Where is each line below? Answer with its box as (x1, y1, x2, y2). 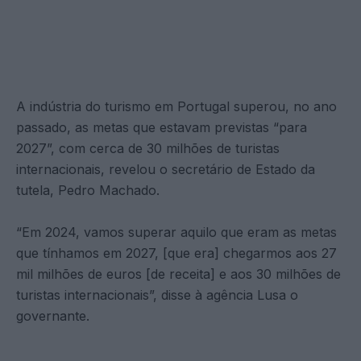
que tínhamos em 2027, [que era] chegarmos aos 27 (16, 245, 337, 262)
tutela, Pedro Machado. (16, 182, 160, 199)
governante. (16, 308, 89, 325)
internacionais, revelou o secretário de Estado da (16, 161, 315, 178)
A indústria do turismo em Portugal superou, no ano (16, 98, 337, 115)
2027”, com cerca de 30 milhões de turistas (16, 140, 280, 157)
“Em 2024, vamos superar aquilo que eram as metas (16, 224, 337, 241)
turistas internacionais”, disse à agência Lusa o (16, 287, 298, 304)
